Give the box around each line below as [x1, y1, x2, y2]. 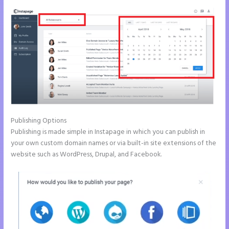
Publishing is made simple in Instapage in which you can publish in [11, 127, 205, 138]
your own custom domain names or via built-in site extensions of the [11, 138, 217, 149]
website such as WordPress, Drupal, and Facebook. [11, 149, 162, 161]
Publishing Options [11, 116, 67, 127]
